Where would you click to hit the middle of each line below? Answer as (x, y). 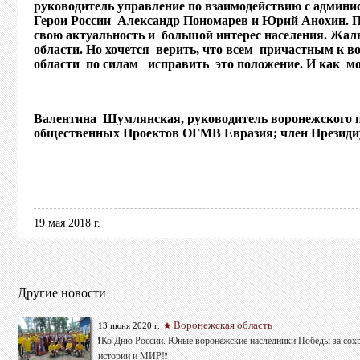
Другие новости (62, 293)
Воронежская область (223, 325)
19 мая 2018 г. (67, 223)
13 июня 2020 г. (129, 326)
